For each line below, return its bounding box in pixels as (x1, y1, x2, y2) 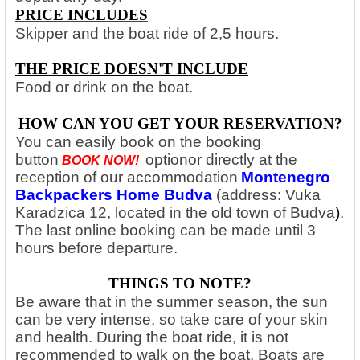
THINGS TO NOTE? (108, 274, 252, 292)
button (15, 150, 59, 168)
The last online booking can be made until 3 (15, 221, 316, 239)
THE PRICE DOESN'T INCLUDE (15, 59, 248, 77)
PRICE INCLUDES (15, 6, 148, 23)
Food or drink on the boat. (15, 78, 193, 96)
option (145, 150, 188, 168)
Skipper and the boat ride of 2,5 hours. (15, 24, 279, 42)
